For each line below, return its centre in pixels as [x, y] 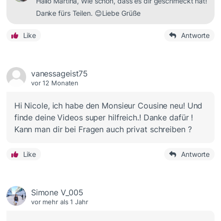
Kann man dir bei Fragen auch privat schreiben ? [103, 129]
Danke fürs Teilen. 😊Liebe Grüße [90, 13]
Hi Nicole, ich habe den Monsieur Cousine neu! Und [108, 105]
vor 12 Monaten [55, 83]
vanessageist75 [59, 73]
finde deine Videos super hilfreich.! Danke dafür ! [104, 117]
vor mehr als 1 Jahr [59, 202]
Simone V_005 [57, 192]
